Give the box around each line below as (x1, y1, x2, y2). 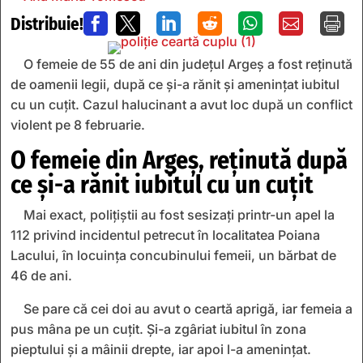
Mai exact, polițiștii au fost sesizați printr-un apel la (23, 206, 335, 223)
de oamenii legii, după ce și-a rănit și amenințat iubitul (11, 75, 340, 92)
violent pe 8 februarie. (11, 116, 145, 133)
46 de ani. (11, 267, 72, 284)
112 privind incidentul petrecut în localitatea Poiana (11, 226, 320, 243)
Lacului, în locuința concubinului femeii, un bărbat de (11, 246, 336, 263)
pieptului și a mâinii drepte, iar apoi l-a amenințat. (11, 340, 311, 357)
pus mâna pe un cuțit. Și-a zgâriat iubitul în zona (11, 320, 306, 337)
